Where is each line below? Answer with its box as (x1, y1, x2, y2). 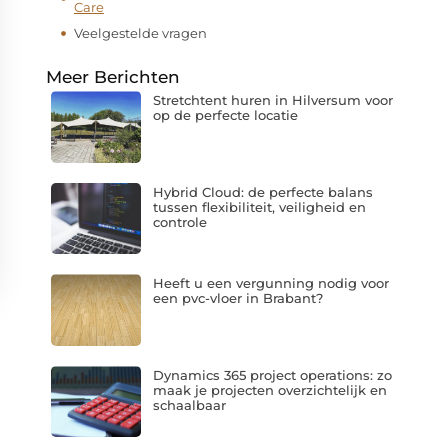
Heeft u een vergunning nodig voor (152, 275, 389, 292)
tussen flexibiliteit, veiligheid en (152, 198, 366, 215)
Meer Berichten (46, 67, 180, 87)
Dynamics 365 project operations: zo (152, 366, 392, 383)
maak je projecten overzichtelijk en (152, 381, 387, 398)
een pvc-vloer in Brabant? (152, 290, 323, 307)
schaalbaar (152, 396, 226, 413)
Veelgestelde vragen (74, 24, 207, 41)
